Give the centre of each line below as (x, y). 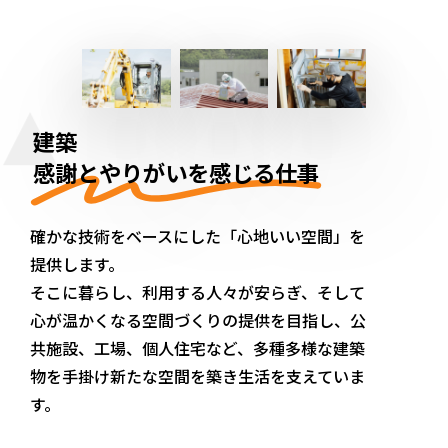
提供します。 (77, 263)
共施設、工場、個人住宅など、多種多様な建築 (198, 347)
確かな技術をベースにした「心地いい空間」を (198, 235)
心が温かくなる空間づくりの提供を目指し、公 (198, 319)
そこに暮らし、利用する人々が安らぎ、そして (198, 291)
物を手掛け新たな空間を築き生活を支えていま (198, 375)
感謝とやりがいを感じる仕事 (176, 171)
